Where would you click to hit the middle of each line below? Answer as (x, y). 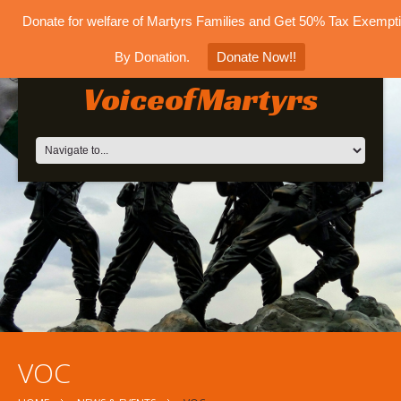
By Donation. (152, 57)
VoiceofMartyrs (200, 99)
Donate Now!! (256, 57)
